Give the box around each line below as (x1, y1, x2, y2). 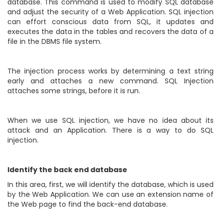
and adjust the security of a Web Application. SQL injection (7, 7, 214, 17)
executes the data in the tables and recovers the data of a (7, 27, 214, 37)
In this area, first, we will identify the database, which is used (7, 180, 214, 189)
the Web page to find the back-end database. (7, 199, 168, 209)
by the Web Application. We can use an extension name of (7, 189, 214, 199)
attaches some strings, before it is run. (7, 86, 140, 96)
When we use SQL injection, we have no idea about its (7, 115, 214, 125)
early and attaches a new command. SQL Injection (7, 76, 214, 86)
